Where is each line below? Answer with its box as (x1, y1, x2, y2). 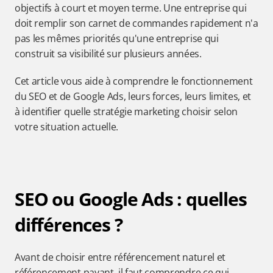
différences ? (15, 212, 122, 237)
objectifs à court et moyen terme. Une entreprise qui (15, 1, 247, 15)
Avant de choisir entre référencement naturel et (15, 250, 225, 264)
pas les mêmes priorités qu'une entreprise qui (15, 32, 219, 45)
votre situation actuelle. (15, 120, 118, 133)
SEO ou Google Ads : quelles (15, 186, 247, 211)
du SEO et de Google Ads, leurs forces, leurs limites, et (15, 90, 252, 103)
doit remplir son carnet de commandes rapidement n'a (15, 16, 258, 30)
